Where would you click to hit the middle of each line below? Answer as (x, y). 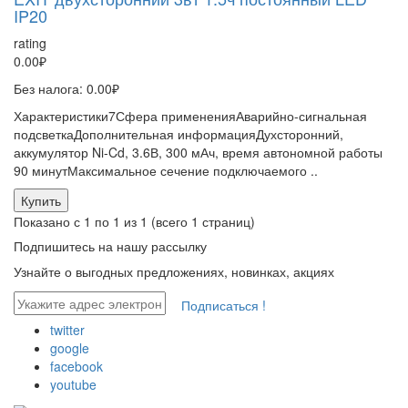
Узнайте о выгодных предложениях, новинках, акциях (174, 272)
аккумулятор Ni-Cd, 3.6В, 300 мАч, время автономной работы (198, 153)
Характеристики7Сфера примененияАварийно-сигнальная (190, 116)
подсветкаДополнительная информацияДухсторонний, (178, 134)
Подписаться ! (224, 306)
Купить (41, 201)
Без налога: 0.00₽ (66, 89)
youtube (73, 385)
